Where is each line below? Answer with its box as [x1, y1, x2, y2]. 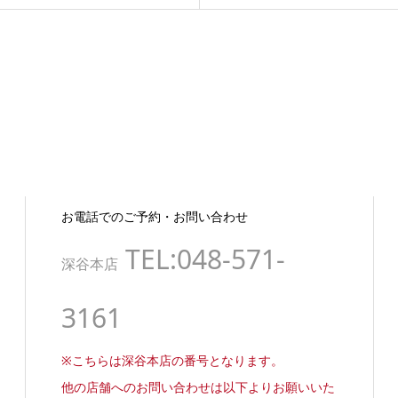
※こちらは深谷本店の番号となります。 [60, 352, 283, 370]
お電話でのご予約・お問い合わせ [60, 208, 248, 226]
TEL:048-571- [117, 241, 285, 278]
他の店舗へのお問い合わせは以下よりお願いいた [60, 378, 335, 396]
